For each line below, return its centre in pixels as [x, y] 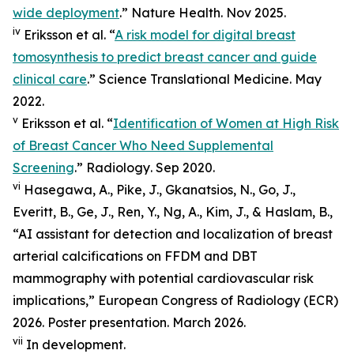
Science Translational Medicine [194, 79]
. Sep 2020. [183, 167]
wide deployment [66, 12]
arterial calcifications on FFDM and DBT [135, 256]
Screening [43, 167]
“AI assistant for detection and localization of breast [173, 233]
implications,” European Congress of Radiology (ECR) [175, 300]
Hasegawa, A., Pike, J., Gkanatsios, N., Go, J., [158, 189]
